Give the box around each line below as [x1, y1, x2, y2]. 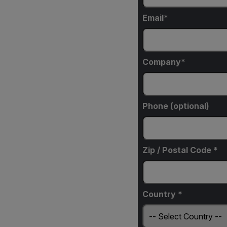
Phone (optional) [142, 101, 209, 111]
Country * [142, 189, 182, 200]
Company [142, 57, 181, 67]
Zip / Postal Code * [142, 145, 218, 156]
